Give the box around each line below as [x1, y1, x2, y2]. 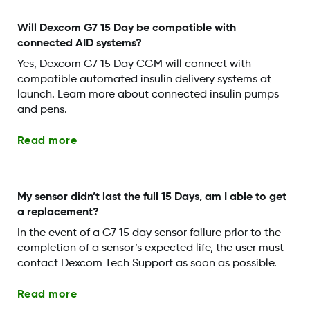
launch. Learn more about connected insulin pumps [17, 89, 279, 100]
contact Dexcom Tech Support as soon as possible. [17, 258, 277, 270]
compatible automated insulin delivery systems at [17, 73, 271, 85]
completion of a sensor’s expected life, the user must [17, 243, 284, 255]
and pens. [17, 104, 67, 116]
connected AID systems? [17, 37, 142, 49]
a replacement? [17, 207, 99, 219]
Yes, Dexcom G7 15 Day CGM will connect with [17, 58, 251, 70]
